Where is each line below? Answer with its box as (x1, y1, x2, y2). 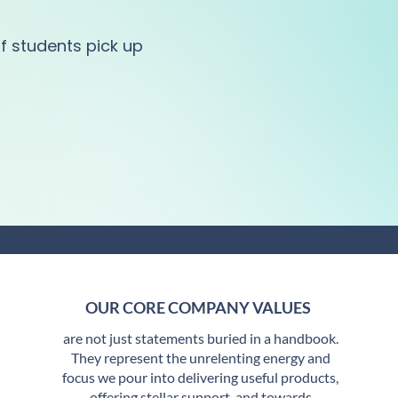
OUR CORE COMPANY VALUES (84, 298, 311, 317)
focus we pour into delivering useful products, (62, 369, 339, 386)
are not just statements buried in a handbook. (62, 330, 338, 346)
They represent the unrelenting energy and (70, 349, 330, 366)
